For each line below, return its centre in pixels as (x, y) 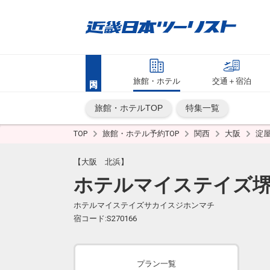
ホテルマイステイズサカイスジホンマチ (144, 205)
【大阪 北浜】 (101, 162)
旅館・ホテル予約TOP (142, 133)
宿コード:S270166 (105, 218)
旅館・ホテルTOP (129, 108)
